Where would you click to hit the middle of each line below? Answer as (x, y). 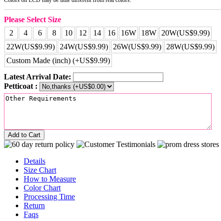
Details (35, 161)
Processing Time (49, 196)
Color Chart (42, 187)
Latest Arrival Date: (37, 76)
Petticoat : (21, 86)
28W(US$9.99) (190, 46)
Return (34, 205)
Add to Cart (24, 135)
